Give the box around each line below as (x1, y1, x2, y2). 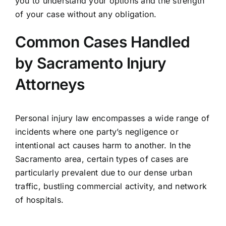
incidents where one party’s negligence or (15, 127, 179, 137)
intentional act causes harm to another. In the (15, 140, 191, 151)
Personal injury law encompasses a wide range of (15, 113, 210, 124)
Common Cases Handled (15, 33, 190, 51)
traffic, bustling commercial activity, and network (15, 181, 207, 192)
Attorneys (15, 75, 85, 94)
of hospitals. (15, 195, 64, 205)
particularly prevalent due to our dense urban (15, 167, 192, 178)
